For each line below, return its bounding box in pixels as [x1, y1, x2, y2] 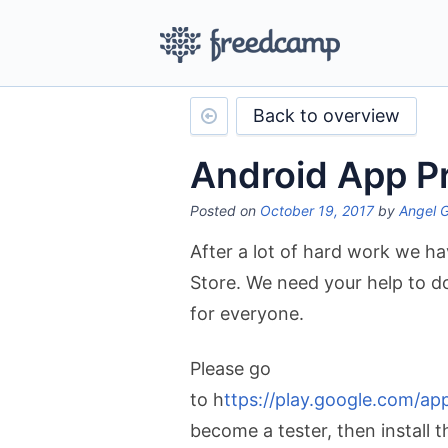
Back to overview [253, 105, 400, 126]
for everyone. [190, 303, 304, 324]
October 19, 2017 [260, 202, 374, 219]
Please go [190, 358, 271, 379]
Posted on [190, 202, 260, 219]
